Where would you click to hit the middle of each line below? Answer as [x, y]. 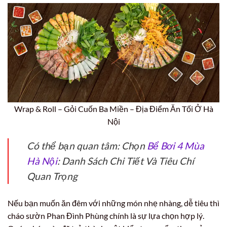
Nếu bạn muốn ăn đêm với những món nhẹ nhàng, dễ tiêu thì [113, 203]
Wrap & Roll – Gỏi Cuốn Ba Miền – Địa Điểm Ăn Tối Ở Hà [113, 108]
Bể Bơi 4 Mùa [176, 145]
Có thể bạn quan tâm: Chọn [87, 145]
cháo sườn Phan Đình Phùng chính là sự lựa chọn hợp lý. [106, 215]
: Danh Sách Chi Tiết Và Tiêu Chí [126, 161]
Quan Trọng [52, 176]
